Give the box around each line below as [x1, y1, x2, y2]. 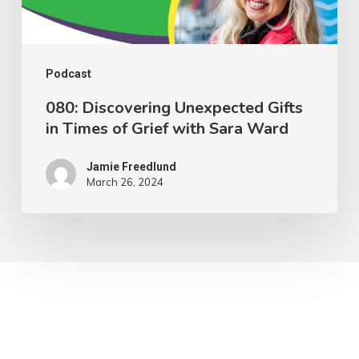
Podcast [45, 67, 91, 80]
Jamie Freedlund [86, 159, 176, 173]
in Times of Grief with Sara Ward [45, 117, 288, 139]
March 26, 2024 [86, 175, 163, 188]
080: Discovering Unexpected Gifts [45, 96, 303, 119]
